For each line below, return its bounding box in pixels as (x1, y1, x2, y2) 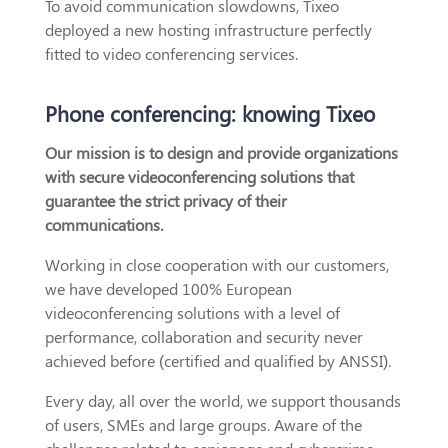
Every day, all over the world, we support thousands (44, 390, 401, 412)
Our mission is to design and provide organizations (44, 142, 398, 164)
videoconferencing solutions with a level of (44, 302, 340, 324)
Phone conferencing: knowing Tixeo (44, 99, 375, 128)
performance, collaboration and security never (44, 326, 363, 348)
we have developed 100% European (44, 278, 292, 300)
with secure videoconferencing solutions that (44, 166, 354, 188)
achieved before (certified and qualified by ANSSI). (44, 350, 391, 372)
